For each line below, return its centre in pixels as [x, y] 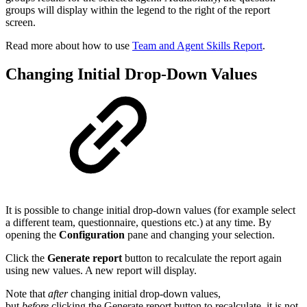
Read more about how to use [69, 45]
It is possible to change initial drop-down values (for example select [150, 210]
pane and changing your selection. [201, 235]
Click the [26, 258]
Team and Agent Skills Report [197, 45]
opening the [32, 235]
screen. [21, 22]
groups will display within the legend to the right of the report [138, 10]
